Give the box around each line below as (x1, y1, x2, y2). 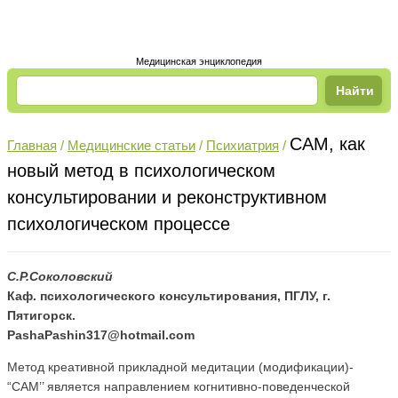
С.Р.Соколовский (7, 269, 113, 284)
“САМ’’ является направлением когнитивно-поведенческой (7, 379, 350, 394)
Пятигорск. (7, 308, 76, 323)
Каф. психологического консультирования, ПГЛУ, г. (7, 289, 330, 304)
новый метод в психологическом (7, 161, 275, 181)
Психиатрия (206, 138, 279, 154)
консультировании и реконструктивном (7, 187, 327, 208)
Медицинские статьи (68, 138, 195, 154)
